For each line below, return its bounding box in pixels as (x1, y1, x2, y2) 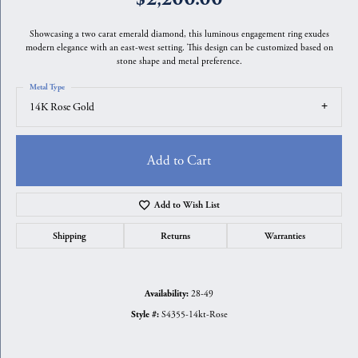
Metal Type (30, 82, 65, 92)
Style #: (130, 309, 159, 321)
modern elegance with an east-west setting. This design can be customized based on (25, 42, 333, 54)
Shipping (53, 230, 87, 242)
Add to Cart (147, 152, 211, 170)
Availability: (145, 288, 189, 300)
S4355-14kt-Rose (161, 308, 228, 321)
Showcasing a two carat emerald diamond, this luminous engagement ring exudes (29, 28, 329, 40)
